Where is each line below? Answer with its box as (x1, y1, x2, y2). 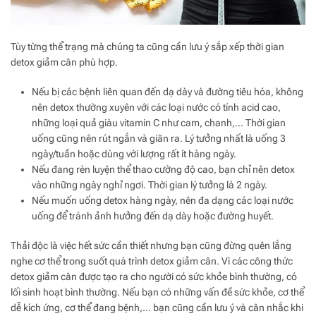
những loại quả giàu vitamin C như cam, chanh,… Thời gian (32, 116, 286, 128)
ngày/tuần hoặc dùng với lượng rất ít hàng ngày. (32, 147, 238, 159)
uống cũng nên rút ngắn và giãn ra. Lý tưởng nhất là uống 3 (32, 132, 286, 144)
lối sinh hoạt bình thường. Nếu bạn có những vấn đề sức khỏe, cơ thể (11, 286, 304, 298)
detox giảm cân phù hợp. (11, 56, 118, 68)
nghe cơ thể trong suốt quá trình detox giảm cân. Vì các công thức (11, 255, 293, 267)
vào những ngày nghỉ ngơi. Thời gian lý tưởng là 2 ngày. (32, 178, 269, 190)
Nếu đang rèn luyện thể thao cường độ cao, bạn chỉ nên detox (32, 163, 295, 175)
